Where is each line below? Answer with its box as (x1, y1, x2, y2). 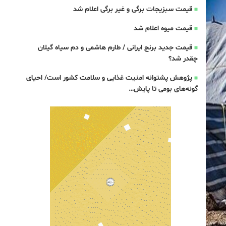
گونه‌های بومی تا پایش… (128, 84, 198, 94)
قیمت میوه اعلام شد (133, 24, 192, 33)
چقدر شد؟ (168, 54, 198, 64)
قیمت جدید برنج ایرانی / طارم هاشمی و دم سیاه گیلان (37, 43, 192, 52)
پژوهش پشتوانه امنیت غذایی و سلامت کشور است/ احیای (26, 73, 192, 83)
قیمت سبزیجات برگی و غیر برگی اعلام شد (73, 5, 192, 14)
